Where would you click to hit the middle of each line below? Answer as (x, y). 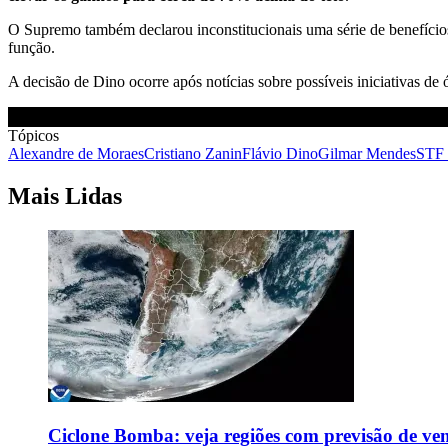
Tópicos (33, 136)
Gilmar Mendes (367, 154)
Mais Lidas (65, 196)
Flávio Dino (280, 154)
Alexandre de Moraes (76, 154)
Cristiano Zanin (193, 154)
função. (31, 48)
